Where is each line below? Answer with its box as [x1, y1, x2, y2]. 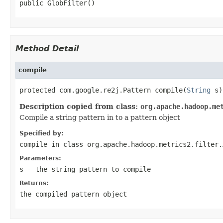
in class [47, 140, 87, 148]
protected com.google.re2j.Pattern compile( [19, 86, 187, 94]
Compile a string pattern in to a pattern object [19, 113, 180, 121]
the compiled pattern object [19, 190, 127, 198]
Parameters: [19, 154, 61, 162]
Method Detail [15, 43, 79, 53]
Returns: [19, 179, 49, 187]
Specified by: [19, 129, 64, 137]
